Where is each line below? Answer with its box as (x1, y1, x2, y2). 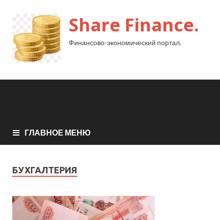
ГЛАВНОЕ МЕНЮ (25, 127, 91, 137)
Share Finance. (69, 13, 199, 37)
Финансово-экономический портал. (69, 38, 181, 47)
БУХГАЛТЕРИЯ (12, 165, 77, 175)
